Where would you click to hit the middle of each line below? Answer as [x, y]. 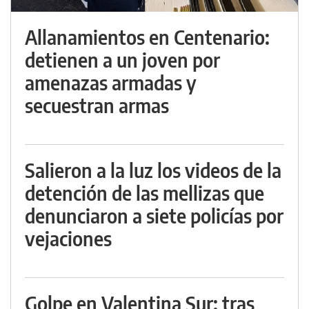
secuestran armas [97, 105]
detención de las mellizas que [144, 192]
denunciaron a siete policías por [154, 215]
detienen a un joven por [122, 59]
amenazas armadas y [111, 82]
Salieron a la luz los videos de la [153, 170]
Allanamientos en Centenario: [147, 37]
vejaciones [68, 238]
